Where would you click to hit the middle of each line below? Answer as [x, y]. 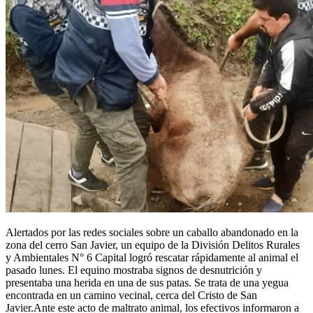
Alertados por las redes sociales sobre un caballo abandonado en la [152, 232]
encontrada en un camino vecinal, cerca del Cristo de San [131, 295]
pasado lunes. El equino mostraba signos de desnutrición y [134, 270]
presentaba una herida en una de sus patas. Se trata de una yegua [147, 282]
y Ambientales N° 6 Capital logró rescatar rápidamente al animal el [152, 257]
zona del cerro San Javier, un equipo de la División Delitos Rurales [153, 245]
